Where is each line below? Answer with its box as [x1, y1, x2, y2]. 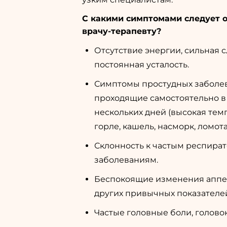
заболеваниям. [94, 155, 158, 165]
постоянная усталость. [94, 60, 189, 69]
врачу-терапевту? [82, 26, 161, 36]
